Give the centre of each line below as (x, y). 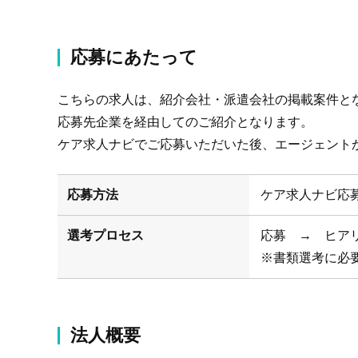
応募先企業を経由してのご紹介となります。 (185, 122)
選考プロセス (105, 235)
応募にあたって (134, 57)
